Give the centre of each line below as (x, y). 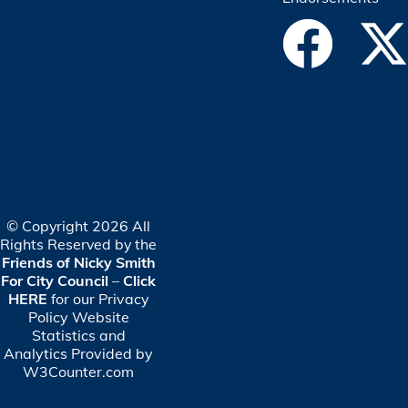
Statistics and (78, 336)
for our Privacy (98, 299)
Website (100, 317)
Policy (48, 317)
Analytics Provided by (79, 354)
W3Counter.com (79, 372)
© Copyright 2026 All (79, 226)
